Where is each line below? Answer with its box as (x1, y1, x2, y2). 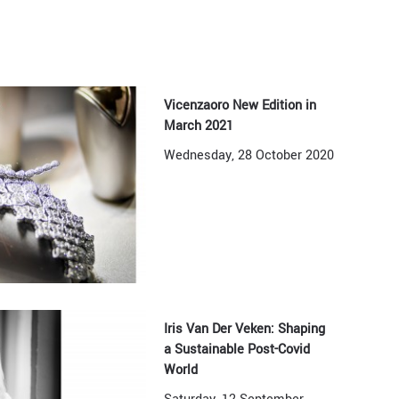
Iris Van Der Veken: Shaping (164, 319, 326, 338)
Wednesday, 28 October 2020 (164, 146, 335, 166)
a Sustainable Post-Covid (164, 339, 311, 359)
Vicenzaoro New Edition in (164, 96, 317, 116)
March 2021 (164, 117, 234, 136)
